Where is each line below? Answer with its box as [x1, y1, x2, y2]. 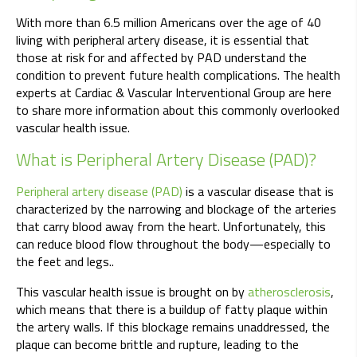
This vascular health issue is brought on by [16, 282, 248, 302]
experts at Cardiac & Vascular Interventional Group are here [16, 83, 331, 103]
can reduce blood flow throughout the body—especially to [16, 234, 331, 254]
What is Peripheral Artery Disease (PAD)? [16, 146, 316, 174]
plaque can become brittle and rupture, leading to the [16, 335, 299, 355]
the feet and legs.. [16, 252, 114, 272]
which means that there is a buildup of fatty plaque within [16, 300, 328, 320]
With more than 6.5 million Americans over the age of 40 [16, 13, 321, 33]
